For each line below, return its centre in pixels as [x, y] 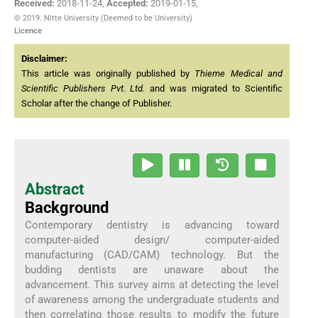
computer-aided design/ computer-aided [152, 240]
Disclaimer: [44, 59]
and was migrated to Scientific [214, 89]
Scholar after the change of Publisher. [97, 104]
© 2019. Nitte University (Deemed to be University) [103, 18]
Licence [28, 31]
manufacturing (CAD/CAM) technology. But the [152, 254]
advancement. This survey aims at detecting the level [152, 284]
